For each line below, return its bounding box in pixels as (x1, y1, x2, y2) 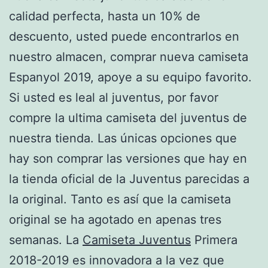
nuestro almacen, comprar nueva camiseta (9, 49, 248, 64)
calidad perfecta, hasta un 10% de (9, 8, 200, 23)
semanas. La (9, 232, 83, 247)
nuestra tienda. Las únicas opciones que (9, 130, 237, 145)
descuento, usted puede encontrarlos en (9, 29, 239, 44)
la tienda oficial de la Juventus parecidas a (9, 171, 249, 186)
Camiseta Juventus (83, 232, 191, 247)
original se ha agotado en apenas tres (9, 212, 221, 227)
